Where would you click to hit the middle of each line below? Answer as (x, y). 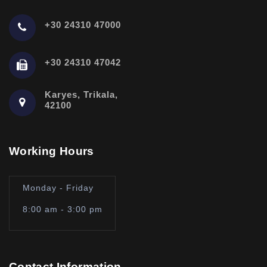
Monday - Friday (58, 187)
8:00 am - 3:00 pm (62, 209)
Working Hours (52, 151)
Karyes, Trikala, (81, 95)
